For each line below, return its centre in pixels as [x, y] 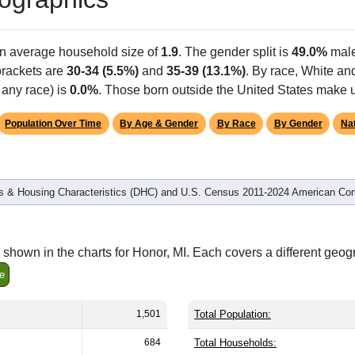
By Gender [298, 123]
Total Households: [235, 342]
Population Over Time [53, 123]
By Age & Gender [159, 123]
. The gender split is [235, 52]
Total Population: [233, 314]
